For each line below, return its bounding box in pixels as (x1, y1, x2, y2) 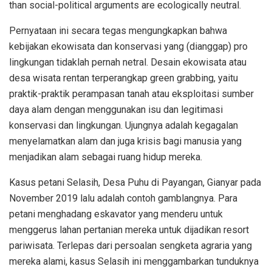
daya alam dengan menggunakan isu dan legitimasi (9, 104, 223, 116)
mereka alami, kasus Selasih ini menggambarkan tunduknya (9, 256, 259, 268)
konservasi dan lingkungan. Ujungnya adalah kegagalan (9, 120, 238, 132)
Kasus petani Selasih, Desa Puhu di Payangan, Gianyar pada (9, 177, 261, 189)
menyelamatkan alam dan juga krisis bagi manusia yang (9, 135, 242, 148)
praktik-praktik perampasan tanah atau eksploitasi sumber (9, 88, 254, 100)
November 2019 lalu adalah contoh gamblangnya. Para (9, 192, 237, 205)
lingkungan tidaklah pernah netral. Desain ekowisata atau (9, 56, 246, 69)
